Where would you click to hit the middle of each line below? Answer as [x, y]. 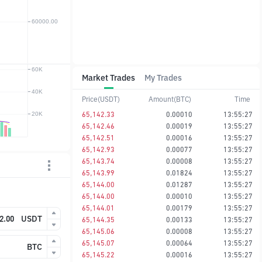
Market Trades [108, 78]
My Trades [163, 78]
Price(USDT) [101, 99]
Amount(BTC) [170, 99]
